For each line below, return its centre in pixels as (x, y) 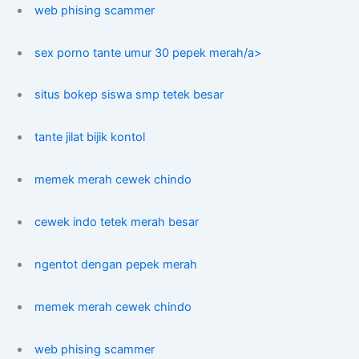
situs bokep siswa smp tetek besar (129, 95)
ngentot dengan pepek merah (116, 265)
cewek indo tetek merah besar (117, 222)
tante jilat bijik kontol (90, 137)
